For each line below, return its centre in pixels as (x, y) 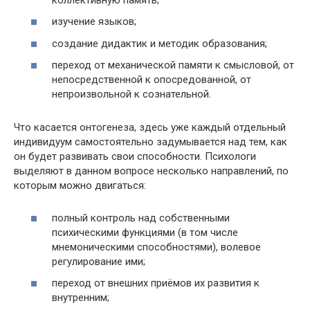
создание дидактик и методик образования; (159, 43)
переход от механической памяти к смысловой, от (173, 65)
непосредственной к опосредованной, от (152, 80)
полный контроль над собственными (141, 218)
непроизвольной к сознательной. (131, 94)
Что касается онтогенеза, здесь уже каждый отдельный (150, 127)
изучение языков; (94, 21)
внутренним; (81, 298)
